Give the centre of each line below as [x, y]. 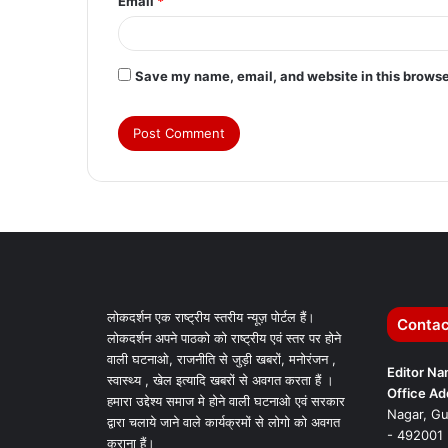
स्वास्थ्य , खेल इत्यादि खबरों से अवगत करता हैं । [220, 380]
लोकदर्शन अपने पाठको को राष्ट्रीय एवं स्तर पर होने [224, 338]
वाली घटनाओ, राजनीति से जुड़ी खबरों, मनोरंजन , [221, 359]
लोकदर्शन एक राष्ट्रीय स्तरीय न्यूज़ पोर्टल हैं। [211, 317]
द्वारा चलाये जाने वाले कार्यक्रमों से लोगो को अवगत [223, 422]
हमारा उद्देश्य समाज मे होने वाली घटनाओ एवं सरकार [226, 401]
